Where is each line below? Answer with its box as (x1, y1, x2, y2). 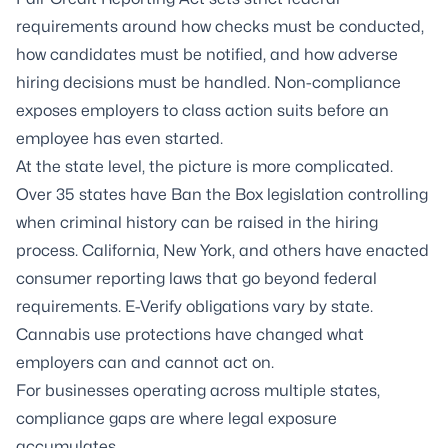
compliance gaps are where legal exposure (16, 409, 337, 428)
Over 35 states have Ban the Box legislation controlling (16, 185, 428, 204)
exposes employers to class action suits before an (16, 101, 389, 120)
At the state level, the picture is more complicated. (16, 157, 393, 176)
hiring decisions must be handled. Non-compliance (16, 73, 401, 92)
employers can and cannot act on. (16, 353, 274, 372)
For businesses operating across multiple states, (16, 381, 380, 400)
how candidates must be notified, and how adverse (16, 45, 398, 64)
